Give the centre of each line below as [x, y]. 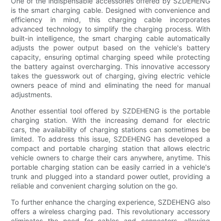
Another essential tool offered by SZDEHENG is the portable [110, 111]
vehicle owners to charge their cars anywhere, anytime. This [110, 158]
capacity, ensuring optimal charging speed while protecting [110, 57]
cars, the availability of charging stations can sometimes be [110, 130]
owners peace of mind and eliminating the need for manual [110, 85]
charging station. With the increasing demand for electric [110, 120]
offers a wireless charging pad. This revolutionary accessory [110, 212]
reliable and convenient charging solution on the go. [94, 186]
